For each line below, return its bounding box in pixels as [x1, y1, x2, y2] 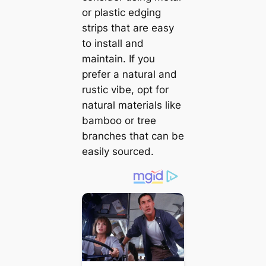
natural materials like [81, 99, 181, 111]
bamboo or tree [81, 114, 156, 126]
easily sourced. [81, 145, 154, 157]
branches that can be [81, 129, 184, 142]
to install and [81, 37, 144, 49]
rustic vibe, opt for [81, 83, 169, 96]
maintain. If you [81, 52, 155, 65]
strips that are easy [81, 21, 174, 34]
